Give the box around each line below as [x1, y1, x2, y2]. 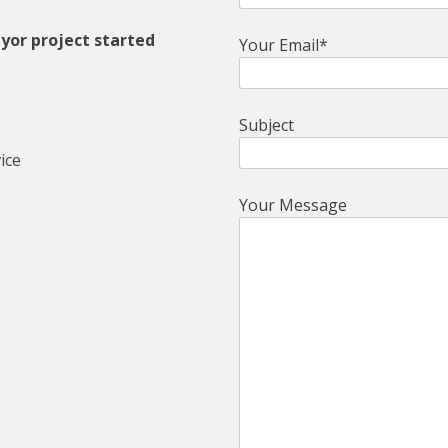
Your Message [239, 193, 347, 216]
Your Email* [239, 33, 328, 56]
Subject [239, 113, 294, 136]
